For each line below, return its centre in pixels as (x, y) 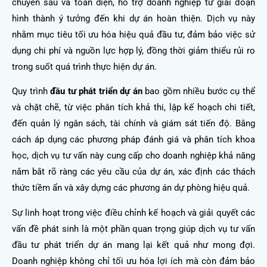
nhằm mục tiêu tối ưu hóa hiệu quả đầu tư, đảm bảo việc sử (133, 34)
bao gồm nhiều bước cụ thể (199, 91)
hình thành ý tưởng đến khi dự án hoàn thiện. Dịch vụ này (133, 18)
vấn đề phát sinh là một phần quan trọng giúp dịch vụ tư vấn (133, 229)
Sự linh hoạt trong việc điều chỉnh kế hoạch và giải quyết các (133, 212)
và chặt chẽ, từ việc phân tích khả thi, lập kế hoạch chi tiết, (133, 108)
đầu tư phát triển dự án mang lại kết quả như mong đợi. (133, 245)
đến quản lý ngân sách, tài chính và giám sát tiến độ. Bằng (133, 124)
